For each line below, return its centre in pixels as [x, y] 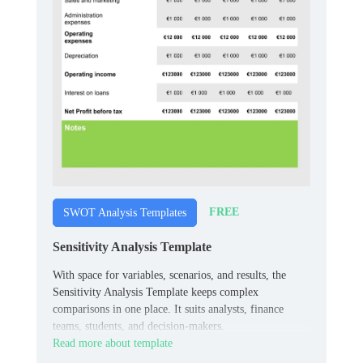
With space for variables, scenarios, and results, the [169, 275]
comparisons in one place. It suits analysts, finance [168, 309]
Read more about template [113, 343]
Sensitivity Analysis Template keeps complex [156, 292]
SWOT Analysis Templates [125, 212]
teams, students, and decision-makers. [139, 326]
